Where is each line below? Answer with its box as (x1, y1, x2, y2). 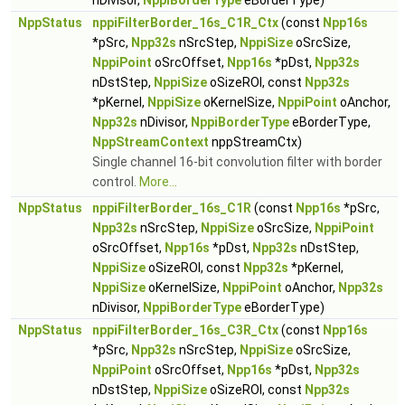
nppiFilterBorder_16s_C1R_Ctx (92, 15, 278, 30)
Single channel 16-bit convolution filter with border (92, 155, 382, 169)
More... (139, 174, 177, 189)
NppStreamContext (92, 135, 209, 149)
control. (92, 174, 139, 189)
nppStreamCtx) (209, 135, 302, 149)
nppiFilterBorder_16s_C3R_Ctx (92, 323, 278, 337)
